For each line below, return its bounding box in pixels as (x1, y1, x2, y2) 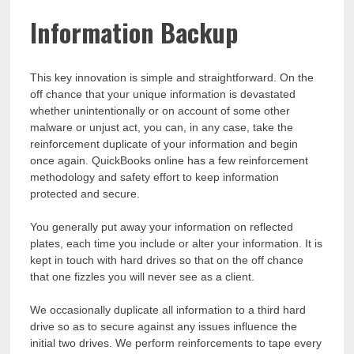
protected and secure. (30, 186, 141, 200)
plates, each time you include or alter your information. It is (30, 236, 323, 250)
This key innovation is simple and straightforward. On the (30, 70, 314, 84)
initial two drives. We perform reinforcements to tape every (30, 336, 322, 349)
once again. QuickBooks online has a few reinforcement (30, 153, 309, 167)
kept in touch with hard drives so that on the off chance (30, 253, 304, 266)
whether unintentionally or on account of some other (30, 104, 291, 117)
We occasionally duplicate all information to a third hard (30, 303, 307, 316)
